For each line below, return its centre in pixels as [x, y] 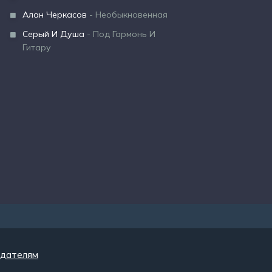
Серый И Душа [53, 34]
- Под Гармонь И [120, 34]
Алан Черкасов [55, 15]
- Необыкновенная [127, 15]
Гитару [37, 47]
